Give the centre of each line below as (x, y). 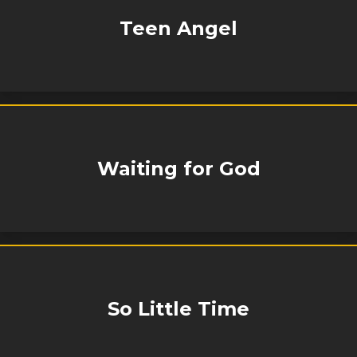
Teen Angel (178, 29)
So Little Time (178, 309)
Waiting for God (178, 169)
